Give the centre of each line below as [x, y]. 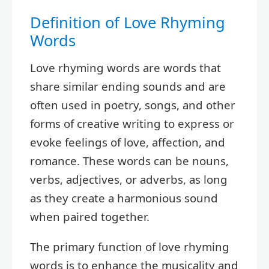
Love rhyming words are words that [125, 68]
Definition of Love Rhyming [128, 23]
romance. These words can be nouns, [129, 161]
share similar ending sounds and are [128, 86]
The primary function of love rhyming [130, 246]
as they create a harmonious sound [124, 198]
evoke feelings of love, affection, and [128, 142]
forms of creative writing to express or [132, 124]
